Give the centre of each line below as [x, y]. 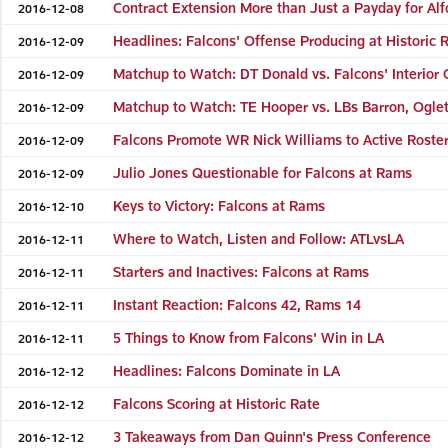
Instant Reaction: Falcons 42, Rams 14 [237, 304]
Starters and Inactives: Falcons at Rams [241, 271]
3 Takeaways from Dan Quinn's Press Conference [272, 436]
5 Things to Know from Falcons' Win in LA [249, 337]
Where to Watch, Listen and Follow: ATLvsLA [259, 238]
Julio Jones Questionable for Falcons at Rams [263, 172]
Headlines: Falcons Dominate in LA [227, 370]
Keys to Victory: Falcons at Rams [219, 205]
